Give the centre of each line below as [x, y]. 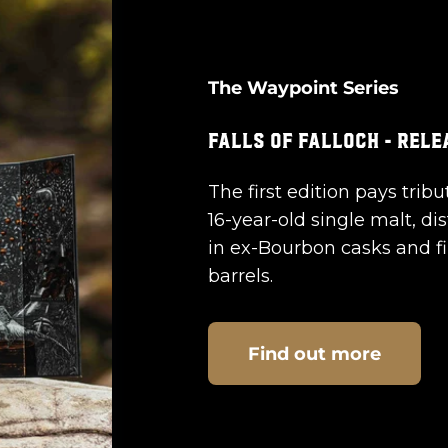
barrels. [240, 276]
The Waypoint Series [303, 88]
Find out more [314, 353]
